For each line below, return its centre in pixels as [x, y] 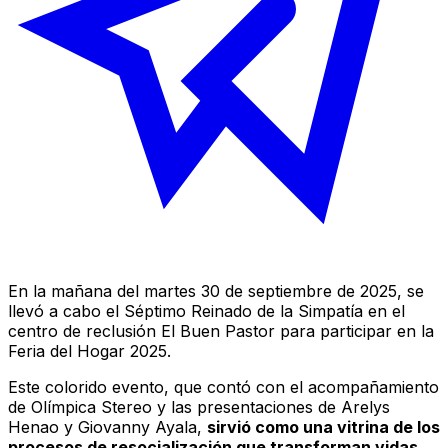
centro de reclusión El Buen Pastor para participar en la [221, 330]
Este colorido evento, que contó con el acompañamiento [223, 386]
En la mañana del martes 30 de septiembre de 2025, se [216, 290]
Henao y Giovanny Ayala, [107, 426]
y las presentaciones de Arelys [271, 406]
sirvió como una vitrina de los [323, 426]
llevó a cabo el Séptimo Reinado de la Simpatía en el [206, 310]
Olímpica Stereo [91, 406]
